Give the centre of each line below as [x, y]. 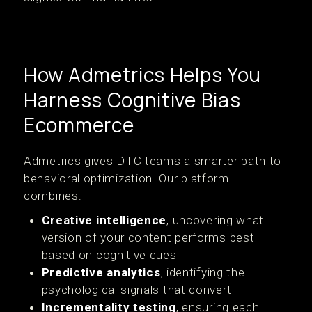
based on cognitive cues [109, 255]
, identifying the [203, 272]
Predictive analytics [101, 272]
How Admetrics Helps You [143, 75]
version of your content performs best [148, 237]
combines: [53, 196]
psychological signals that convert [136, 290]
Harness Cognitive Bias [132, 100]
